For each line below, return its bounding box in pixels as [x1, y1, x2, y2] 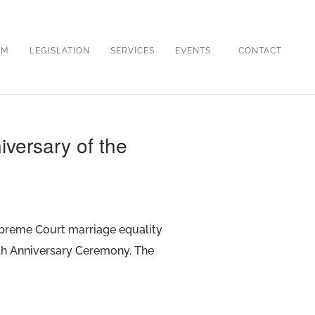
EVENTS [175, 46, 211, 56]
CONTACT [238, 46, 282, 56]
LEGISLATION [30, 46, 90, 56]
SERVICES [110, 46, 155, 56]
